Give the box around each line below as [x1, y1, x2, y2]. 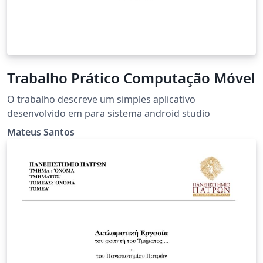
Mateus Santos [7, 125, 75, 139]
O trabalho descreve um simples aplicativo [7, 92, 195, 106]
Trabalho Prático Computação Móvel [7, 68, 255, 87]
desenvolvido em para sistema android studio [7, 106, 210, 120]
